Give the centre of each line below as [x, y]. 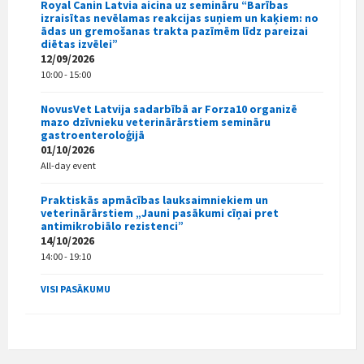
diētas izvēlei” [79, 43]
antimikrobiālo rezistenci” [112, 225]
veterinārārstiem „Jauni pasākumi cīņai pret [160, 212]
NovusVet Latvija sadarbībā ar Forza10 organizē [169, 108]
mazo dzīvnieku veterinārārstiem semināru [156, 121]
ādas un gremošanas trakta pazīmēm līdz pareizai [174, 30]
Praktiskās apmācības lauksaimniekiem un [154, 199]
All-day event [68, 165]
